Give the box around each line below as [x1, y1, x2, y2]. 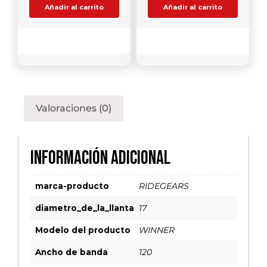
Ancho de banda [35, 247, 108, 257]
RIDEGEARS [139, 181, 189, 191]
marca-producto [35, 181, 109, 191]
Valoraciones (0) [36, 103, 112, 114]
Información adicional [30, 147, 170, 170]
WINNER [139, 225, 175, 235]
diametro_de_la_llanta [35, 203, 134, 213]
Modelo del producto [35, 225, 131, 235]
